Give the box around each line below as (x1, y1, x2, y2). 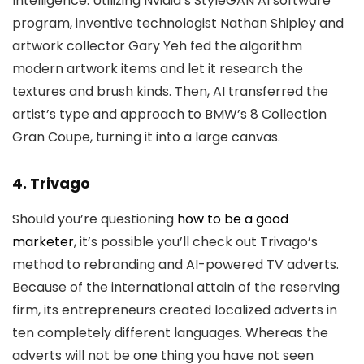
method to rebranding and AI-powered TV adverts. (12, 255, 339, 274)
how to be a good (177, 210, 288, 228)
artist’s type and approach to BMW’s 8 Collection (12, 105, 327, 123)
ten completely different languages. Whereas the (12, 323, 328, 342)
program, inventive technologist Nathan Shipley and (12, 14, 344, 32)
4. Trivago (12, 173, 90, 193)
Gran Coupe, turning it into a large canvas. (12, 128, 280, 146)
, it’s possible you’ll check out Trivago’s (74, 232, 318, 251)
